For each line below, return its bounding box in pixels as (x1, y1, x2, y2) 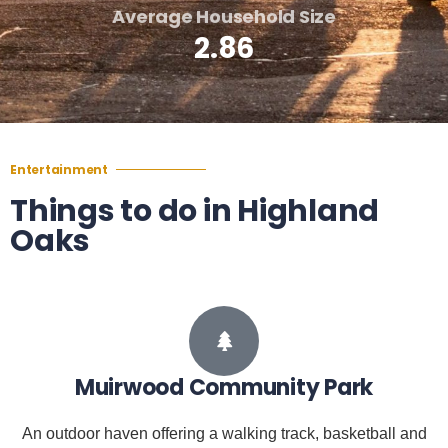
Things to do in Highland (10, 189, 379, 232)
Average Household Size (112, 3, 336, 29)
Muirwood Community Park (74, 371, 374, 403)
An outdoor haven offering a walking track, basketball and (21, 424, 427, 442)
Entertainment (10, 160, 108, 178)
